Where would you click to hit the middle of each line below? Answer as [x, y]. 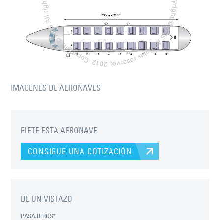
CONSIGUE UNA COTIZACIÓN [80, 151]
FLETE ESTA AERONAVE [59, 130]
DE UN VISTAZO [47, 199]
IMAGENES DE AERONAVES [56, 88]
